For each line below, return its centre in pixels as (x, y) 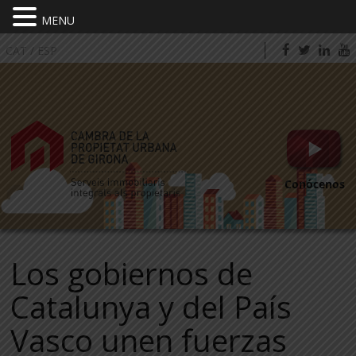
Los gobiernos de (132, 273)
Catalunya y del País (151, 307)
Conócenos (315, 184)
